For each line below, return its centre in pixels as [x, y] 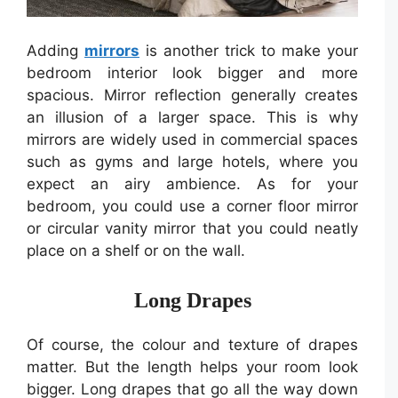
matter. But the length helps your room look [192, 367]
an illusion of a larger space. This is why [192, 117]
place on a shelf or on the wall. [136, 250]
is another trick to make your [249, 50]
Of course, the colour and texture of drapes [192, 345]
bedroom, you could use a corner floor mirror [192, 206]
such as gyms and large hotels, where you [192, 161]
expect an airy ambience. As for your [192, 183]
